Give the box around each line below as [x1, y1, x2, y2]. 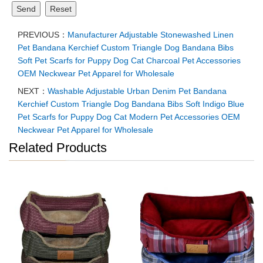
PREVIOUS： [18, 30, 68, 40]
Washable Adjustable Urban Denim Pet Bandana [48, 86, 227, 96]
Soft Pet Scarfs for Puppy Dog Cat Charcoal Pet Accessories [18, 56, 241, 66]
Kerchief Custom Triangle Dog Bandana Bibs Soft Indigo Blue [18, 99, 244, 109]
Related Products [9, 140, 107, 156]
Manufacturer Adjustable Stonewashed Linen [68, 30, 234, 40]
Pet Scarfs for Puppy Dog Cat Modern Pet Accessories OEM [18, 112, 240, 122]
